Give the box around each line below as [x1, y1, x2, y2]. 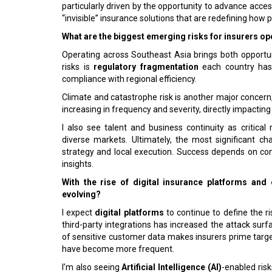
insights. [62, 159, 93, 169]
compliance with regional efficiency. [62, 74, 197, 84]
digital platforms [95, 208, 166, 217]
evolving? [62, 189, 101, 199]
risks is [62, 62, 94, 72]
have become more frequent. [62, 244, 174, 254]
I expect [62, 208, 95, 217]
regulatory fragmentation [93, 62, 199, 72]
